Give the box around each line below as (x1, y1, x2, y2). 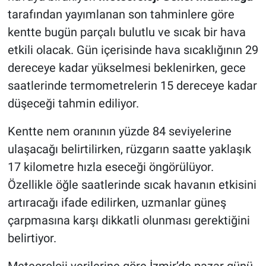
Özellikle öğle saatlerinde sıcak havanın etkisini (7, 178, 256, 192)
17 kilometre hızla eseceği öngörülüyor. (7, 160, 214, 175)
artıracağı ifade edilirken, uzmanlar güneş (7, 195, 226, 210)
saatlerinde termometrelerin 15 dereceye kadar (7, 78, 257, 93)
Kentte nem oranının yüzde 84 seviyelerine (7, 124, 232, 139)
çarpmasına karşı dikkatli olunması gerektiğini (7, 213, 250, 228)
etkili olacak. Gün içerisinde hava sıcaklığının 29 (7, 43, 258, 58)
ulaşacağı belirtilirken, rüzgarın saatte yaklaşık (7, 142, 251, 157)
